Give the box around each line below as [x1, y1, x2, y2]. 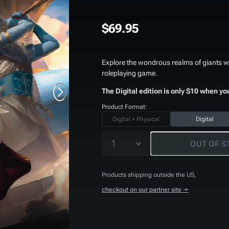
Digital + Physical [112, 116, 159, 123]
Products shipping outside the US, [102, 171, 196, 178]
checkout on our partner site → [102, 186, 189, 193]
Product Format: [102, 103, 147, 110]
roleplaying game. [102, 69, 157, 77]
